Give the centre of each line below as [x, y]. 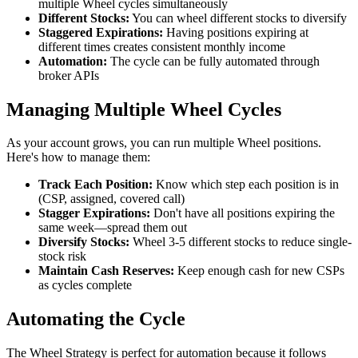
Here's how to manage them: [78, 157]
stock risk [62, 257]
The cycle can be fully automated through [213, 61]
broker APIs [69, 75]
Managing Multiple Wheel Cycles [144, 109]
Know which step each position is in [246, 185]
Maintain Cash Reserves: [106, 271]
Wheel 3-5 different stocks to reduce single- [241, 242]
